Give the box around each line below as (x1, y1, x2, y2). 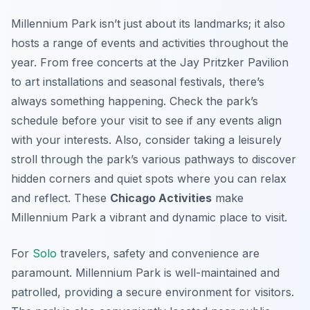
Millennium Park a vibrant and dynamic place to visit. (11, 210, 287, 225)
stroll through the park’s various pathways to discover (11, 152, 296, 167)
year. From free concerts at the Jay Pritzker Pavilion (11, 55, 289, 70)
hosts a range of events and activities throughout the (11, 36, 289, 51)
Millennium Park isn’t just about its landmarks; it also (11, 17, 285, 31)
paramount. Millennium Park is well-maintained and (11, 266, 280, 280)
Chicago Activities (110, 191, 212, 206)
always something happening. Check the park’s (11, 94, 258, 109)
